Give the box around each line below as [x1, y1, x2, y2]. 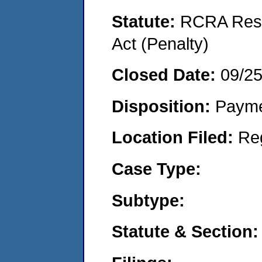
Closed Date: [112, 65, 220, 85]
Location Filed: [112, 127, 238, 147]
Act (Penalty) [112, 33, 209, 53]
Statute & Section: [112, 222, 258, 242]
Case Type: [112, 158, 201, 178]
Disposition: [112, 96, 215, 116]
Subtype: [112, 190, 185, 210]
